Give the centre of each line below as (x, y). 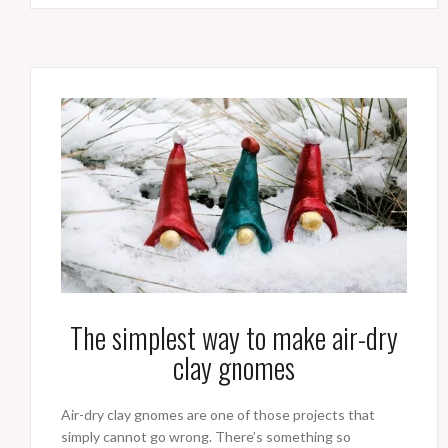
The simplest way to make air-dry (233, 338)
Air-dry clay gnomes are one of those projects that (218, 415)
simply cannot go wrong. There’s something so (206, 437)
